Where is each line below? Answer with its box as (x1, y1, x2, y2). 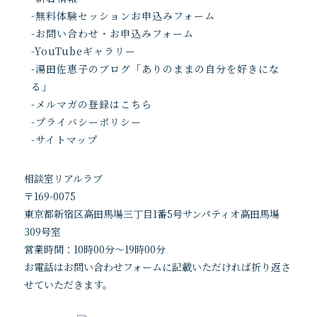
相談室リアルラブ (23, 171, 103, 185)
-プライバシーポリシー (30, 115, 142, 129)
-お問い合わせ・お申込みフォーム (30, 26, 194, 40)
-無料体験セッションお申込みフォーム (30, 8, 215, 23)
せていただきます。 (23, 277, 113, 292)
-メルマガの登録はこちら (30, 97, 152, 111)
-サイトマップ (30, 132, 98, 146)
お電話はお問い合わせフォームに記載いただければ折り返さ (23, 260, 291, 274)
